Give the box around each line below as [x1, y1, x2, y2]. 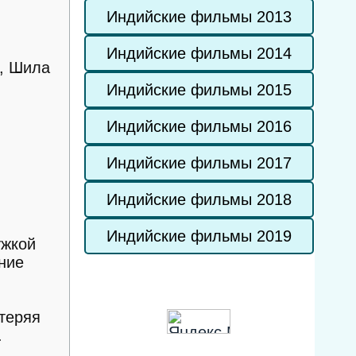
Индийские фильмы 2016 [106, 118, 292, 135]
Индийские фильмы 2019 [106, 227, 292, 245]
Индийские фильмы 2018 [106, 191, 292, 208]
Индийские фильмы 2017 [106, 154, 292, 172]
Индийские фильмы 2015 [106, 81, 292, 99]
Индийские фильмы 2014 [106, 44, 292, 62]
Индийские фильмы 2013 [106, 8, 292, 25]
